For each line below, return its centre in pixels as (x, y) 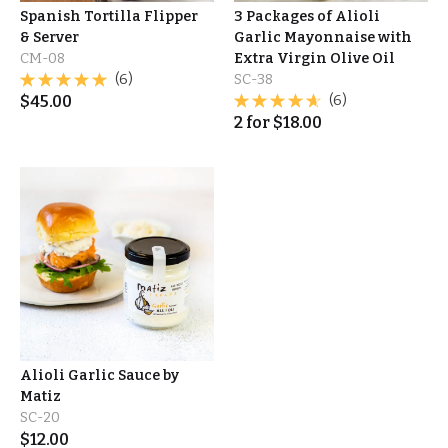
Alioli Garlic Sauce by (99, 375)
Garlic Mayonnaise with (323, 37)
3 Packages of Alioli (307, 16)
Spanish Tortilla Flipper (109, 16)
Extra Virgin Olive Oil (314, 58)
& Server (49, 37)
